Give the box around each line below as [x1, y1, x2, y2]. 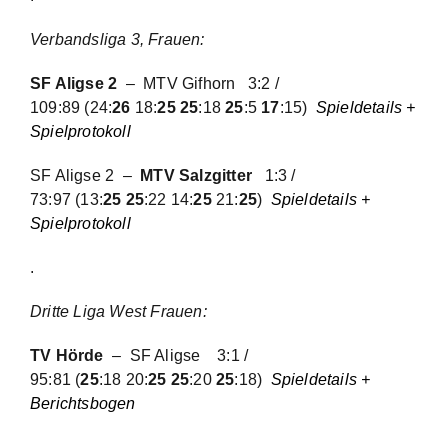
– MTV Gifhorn [121, 75, 249, 92]
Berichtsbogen [30, 395, 136, 412]
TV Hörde [30, 347, 104, 364]
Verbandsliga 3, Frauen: [30, 31, 213, 48]
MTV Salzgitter [140, 167, 265, 184]
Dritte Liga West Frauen [30, 303, 203, 320]
